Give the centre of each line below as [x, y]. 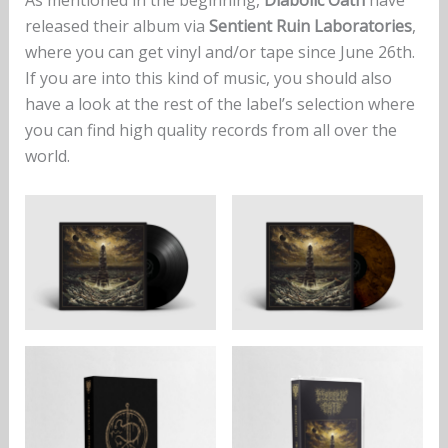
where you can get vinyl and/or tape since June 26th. [219, 52]
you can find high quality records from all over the [210, 130]
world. [47, 156]
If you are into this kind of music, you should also [208, 78]
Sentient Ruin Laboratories [310, 26]
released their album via [116, 26]
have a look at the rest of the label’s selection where [219, 104]
